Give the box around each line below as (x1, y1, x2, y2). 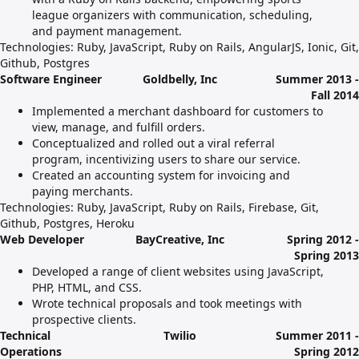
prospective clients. (32, 312, 136, 327)
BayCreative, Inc (135, 232, 224, 247)
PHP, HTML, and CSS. (32, 280, 142, 295)
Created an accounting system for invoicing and (32, 167, 290, 183)
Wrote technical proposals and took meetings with (32, 296, 302, 311)
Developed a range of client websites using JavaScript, (32, 264, 324, 279)
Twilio (163, 328, 196, 343)
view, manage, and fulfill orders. (32, 119, 205, 135)
